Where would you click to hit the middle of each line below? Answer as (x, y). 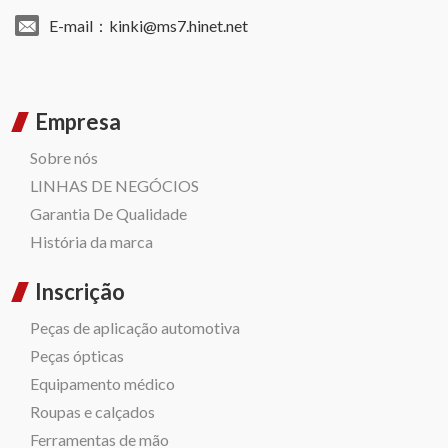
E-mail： (79, 26)
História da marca (91, 242)
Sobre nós (64, 158)
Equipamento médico (102, 384)
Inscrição (80, 292)
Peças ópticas (77, 356)
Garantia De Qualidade (108, 214)
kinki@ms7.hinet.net (179, 26)
